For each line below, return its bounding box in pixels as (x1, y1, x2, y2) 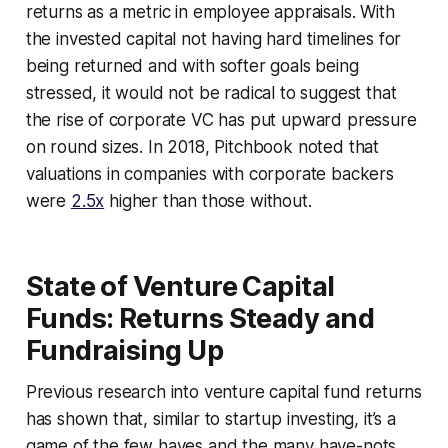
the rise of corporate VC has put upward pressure (25, 109, 417, 130)
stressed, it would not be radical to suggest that (25, 82, 397, 103)
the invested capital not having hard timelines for (25, 28, 402, 49)
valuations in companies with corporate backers (25, 163, 394, 184)
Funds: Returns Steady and (25, 301, 375, 335)
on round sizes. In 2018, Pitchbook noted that (25, 136, 380, 157)
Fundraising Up (25, 333, 224, 367)
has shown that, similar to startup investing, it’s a (25, 408, 396, 429)
